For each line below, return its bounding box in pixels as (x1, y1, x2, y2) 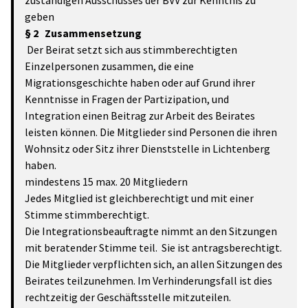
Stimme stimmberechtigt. (25, 208, 149, 221)
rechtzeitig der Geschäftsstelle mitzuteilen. (25, 290, 231, 304)
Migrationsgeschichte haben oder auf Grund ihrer (25, 76, 255, 89)
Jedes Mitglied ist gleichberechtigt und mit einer (25, 191, 254, 205)
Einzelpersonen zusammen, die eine (25, 59, 194, 73)
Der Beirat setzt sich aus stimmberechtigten (25, 43, 237, 56)
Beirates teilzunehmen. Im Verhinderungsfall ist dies (25, 274, 272, 287)
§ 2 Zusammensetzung (25, 26, 142, 40)
